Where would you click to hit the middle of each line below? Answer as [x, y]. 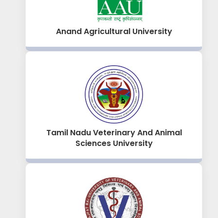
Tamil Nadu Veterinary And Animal [114, 133]
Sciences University [114, 144]
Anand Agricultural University [114, 32]
